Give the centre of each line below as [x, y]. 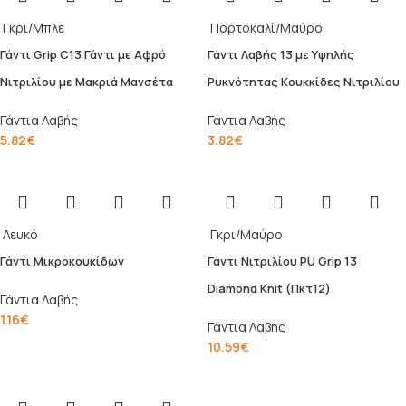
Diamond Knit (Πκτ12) [269, 289]
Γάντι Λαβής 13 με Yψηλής [281, 55]
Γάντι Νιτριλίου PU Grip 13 [282, 261]
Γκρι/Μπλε [34, 28]
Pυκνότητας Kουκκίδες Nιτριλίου [304, 82]
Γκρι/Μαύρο [246, 235]
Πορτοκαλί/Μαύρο [266, 28]
